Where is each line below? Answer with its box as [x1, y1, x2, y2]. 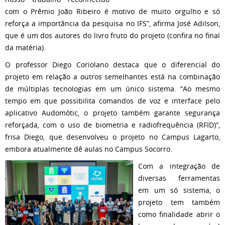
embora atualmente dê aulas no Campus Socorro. [5, 144, 172, 154]
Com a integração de [138, 161, 220, 171]
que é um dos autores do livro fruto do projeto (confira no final [5, 31, 220, 40]
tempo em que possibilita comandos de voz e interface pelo [5, 96, 220, 105]
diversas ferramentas [138, 173, 220, 183]
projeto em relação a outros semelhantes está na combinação [5, 72, 220, 81]
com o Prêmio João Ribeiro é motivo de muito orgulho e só [5, 7, 220, 16]
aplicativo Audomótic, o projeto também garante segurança [5, 108, 220, 118]
